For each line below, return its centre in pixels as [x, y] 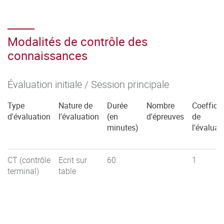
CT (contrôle [29, 160]
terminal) [23, 171]
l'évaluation [79, 116]
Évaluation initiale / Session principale [88, 84]
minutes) [123, 127]
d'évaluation [29, 116]
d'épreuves [165, 116]
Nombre [160, 105]
